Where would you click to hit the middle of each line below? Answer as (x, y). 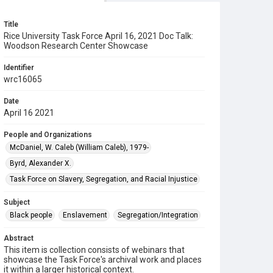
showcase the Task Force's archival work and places (103, 260)
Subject (17, 202)
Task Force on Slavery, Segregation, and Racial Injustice (104, 179)
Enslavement (85, 215)
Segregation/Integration (158, 215)
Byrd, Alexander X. (41, 163)
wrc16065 (23, 79)
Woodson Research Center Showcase (76, 46)
